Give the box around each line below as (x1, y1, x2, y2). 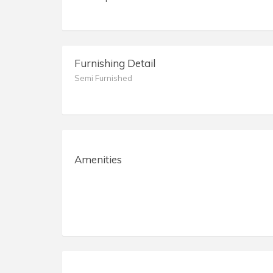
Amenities (74, 153, 122, 166)
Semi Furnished (74, 73, 132, 83)
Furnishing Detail (74, 57, 155, 70)
